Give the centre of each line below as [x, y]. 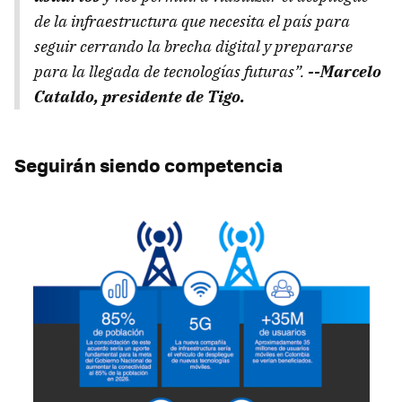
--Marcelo [343, 72]
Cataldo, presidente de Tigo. [140, 97]
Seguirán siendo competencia [149, 165]
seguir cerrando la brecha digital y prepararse [193, 47]
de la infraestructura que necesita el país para [192, 22]
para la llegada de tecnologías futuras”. [169, 72]
